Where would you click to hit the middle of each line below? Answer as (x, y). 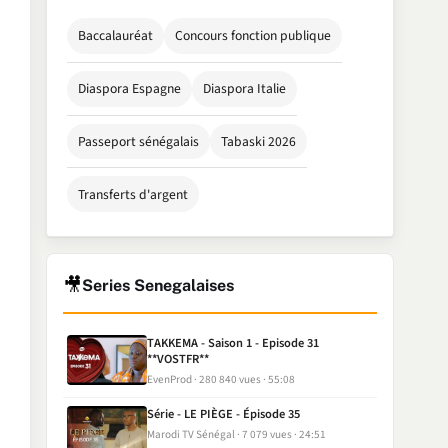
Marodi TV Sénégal (191, 434)
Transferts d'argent (132, 194)
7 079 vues (267, 434)
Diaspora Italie (245, 89)
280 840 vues (230, 379)
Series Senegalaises (157, 286)
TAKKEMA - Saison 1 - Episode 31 (233, 342)
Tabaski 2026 (259, 141)
